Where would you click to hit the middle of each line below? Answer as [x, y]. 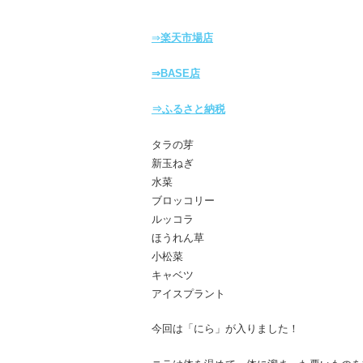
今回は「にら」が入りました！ [225, 329]
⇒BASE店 [176, 74]
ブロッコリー [183, 200]
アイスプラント [188, 293]
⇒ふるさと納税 [188, 109]
